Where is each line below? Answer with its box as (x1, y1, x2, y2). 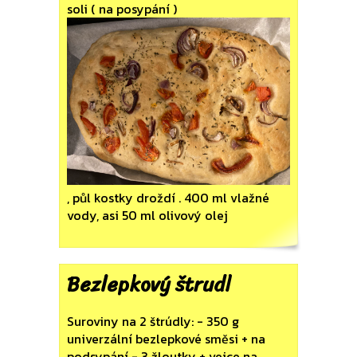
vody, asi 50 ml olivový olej (67, 205, 228, 225)
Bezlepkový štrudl (67, 265, 231, 302)
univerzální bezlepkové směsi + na (67, 328, 265, 348)
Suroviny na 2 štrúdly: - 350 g (67, 311, 239, 331)
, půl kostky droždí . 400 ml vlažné (67, 187, 269, 207)
